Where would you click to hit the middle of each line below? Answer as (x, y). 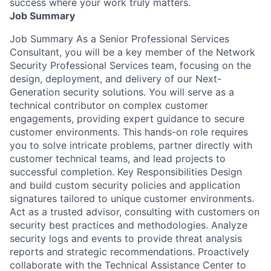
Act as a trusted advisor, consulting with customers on (135, 211)
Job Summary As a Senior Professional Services (119, 38)
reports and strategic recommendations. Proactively (129, 251)
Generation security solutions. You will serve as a (122, 92)
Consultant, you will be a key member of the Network (132, 52)
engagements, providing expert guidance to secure (127, 118)
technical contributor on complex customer (109, 105)
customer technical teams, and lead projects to (118, 158)
